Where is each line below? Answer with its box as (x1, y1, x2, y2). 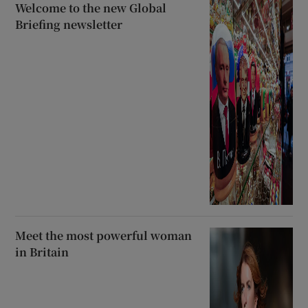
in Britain (15, 243, 69, 260)
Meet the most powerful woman (15, 227, 192, 243)
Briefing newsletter (15, 16, 123, 33)
